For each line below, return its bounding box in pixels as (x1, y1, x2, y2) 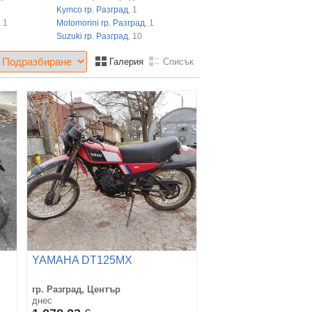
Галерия (107, 56, 143, 67)
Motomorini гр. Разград (56, 17, 145, 28)
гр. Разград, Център (32, 283, 120, 295)
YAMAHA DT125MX (32, 253, 132, 266)
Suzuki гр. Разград (56, 31, 128, 41)
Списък (160, 56, 194, 67)
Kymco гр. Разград (56, 4, 128, 15)
